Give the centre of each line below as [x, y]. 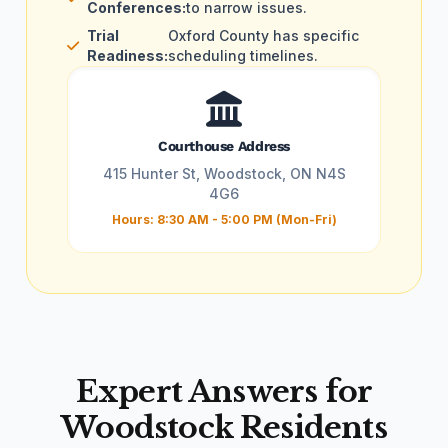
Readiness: [127, 55]
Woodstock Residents [224, 427]
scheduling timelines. [243, 55]
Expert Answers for [224, 391]
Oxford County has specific [263, 35]
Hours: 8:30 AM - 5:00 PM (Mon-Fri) [224, 219]
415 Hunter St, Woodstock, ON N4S [224, 173]
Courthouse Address [224, 146]
